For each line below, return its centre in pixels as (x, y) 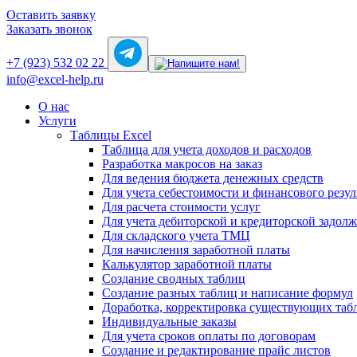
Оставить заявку (51, 15)
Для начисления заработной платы (196, 250)
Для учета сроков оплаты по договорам (209, 336)
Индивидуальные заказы (169, 322)
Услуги (57, 121)
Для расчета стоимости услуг (181, 207)
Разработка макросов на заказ (182, 164)
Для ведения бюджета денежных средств (213, 178)
